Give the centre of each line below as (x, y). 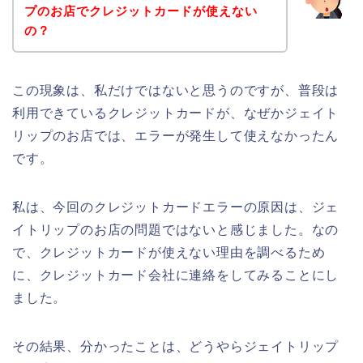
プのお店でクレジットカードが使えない (141, 11)
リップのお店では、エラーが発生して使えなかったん (176, 135)
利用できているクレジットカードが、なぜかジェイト (176, 113)
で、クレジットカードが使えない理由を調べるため (169, 252)
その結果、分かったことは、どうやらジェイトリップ (176, 346)
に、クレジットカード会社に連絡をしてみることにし (176, 275)
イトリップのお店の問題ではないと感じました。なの (176, 229)
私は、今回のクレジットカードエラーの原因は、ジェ (176, 207)
